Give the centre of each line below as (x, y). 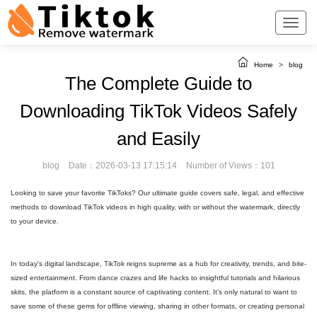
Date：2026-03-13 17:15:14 (122, 166)
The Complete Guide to (158, 83)
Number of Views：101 (230, 166)
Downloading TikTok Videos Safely (158, 111)
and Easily (158, 139)
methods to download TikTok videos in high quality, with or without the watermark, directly (155, 207)
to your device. (35, 221)
